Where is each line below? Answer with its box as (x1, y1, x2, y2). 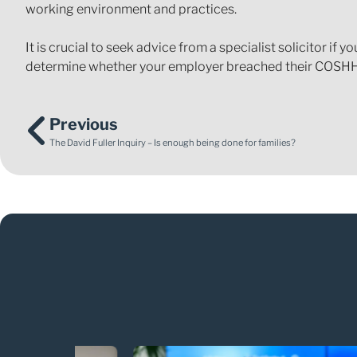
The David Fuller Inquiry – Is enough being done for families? (49, 137, 296, 148)
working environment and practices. (25, 2, 237, 17)
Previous (49, 115, 118, 134)
